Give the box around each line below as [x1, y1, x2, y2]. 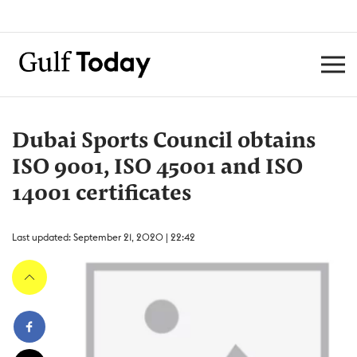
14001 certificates [12, 183, 191, 206]
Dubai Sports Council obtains [12, 131, 316, 153]
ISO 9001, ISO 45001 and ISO [12, 157, 303, 179]
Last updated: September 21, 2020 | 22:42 [12, 231, 195, 243]
